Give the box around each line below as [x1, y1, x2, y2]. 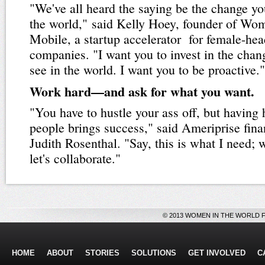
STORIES [85, 248, 119, 257]
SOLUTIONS [131, 248, 176, 257]
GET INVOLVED [188, 248, 245, 257]
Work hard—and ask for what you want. [30, 82, 254, 101]
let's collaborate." [30, 150, 121, 167]
